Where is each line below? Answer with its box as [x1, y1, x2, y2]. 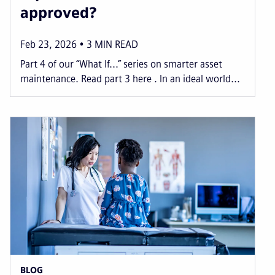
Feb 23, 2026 [20, 38, 77, 50]
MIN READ [95, 38, 138, 50]
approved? [20, 3, 96, 21]
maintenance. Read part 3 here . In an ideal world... [20, 72, 240, 85]
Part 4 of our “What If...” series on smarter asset [20, 58, 222, 70]
